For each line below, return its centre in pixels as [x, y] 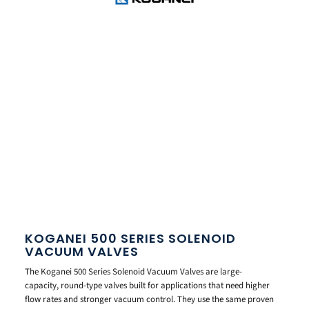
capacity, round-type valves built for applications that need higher [147, 285]
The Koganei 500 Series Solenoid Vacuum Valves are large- [133, 271]
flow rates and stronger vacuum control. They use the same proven [149, 299]
